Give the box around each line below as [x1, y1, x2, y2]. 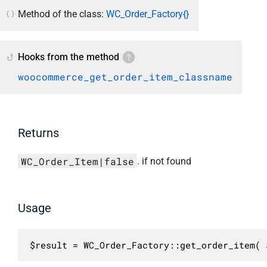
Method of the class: [18, 8, 106, 20]
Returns [18, 126, 59, 141]
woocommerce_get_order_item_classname [18, 70, 232, 83]
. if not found [136, 156, 191, 167]
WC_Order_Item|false [20, 154, 134, 167]
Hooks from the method [18, 51, 119, 63]
